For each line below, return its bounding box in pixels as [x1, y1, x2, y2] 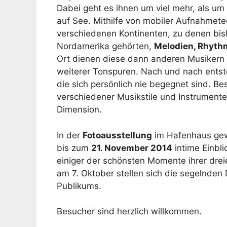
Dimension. [57, 104, 102, 115]
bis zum [57, 142, 91, 153]
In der [57, 130, 83, 140]
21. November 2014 [91, 142, 172, 153]
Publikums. [57, 180, 101, 191]
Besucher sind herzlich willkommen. [57, 206, 202, 217]
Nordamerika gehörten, [57, 41, 154, 52]
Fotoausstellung [83, 130, 152, 140]
